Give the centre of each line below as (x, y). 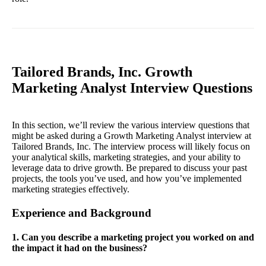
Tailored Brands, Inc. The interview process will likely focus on (131, 147)
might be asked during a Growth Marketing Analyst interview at (132, 136)
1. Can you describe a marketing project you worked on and (133, 237)
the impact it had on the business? (80, 248)
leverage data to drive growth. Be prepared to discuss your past (129, 168)
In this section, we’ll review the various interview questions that (131, 125)
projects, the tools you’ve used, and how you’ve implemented (127, 179)
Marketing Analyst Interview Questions (132, 88)
